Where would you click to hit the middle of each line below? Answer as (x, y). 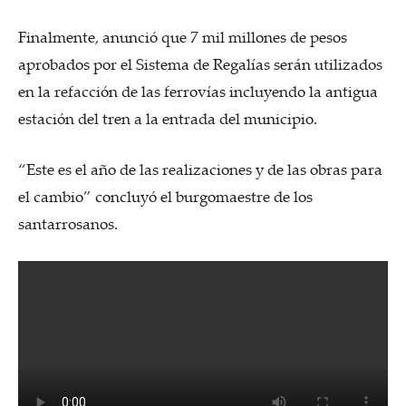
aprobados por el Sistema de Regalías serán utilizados (200, 63)
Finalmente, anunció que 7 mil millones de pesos (183, 36)
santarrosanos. (68, 223)
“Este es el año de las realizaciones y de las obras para (200, 169)
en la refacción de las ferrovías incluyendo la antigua (198, 91)
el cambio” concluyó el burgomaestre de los (165, 196)
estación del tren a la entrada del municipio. (168, 118)
